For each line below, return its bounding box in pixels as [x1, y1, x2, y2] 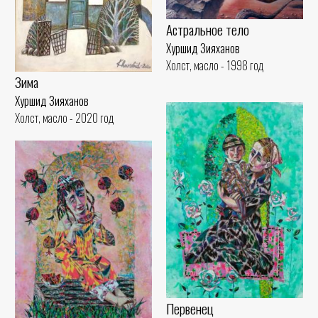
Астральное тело [166, 18, 249, 40]
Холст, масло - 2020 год [15, 109, 114, 127]
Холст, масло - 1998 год [166, 56, 264, 74]
